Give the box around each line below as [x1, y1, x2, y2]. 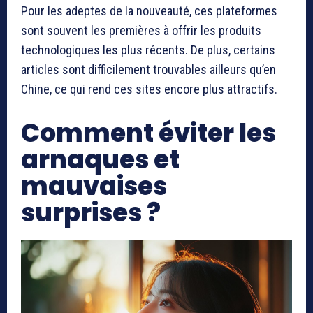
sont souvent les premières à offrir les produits [21, 22, 261, 38]
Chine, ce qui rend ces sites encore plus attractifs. [21, 81, 277, 96]
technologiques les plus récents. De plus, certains [21, 42, 275, 57]
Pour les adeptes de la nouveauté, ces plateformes [21, 3, 277, 18]
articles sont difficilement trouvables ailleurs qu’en [21, 61, 276, 77]
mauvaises [21, 168, 167, 204]
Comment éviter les [21, 115, 276, 151]
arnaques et [21, 141, 180, 177]
